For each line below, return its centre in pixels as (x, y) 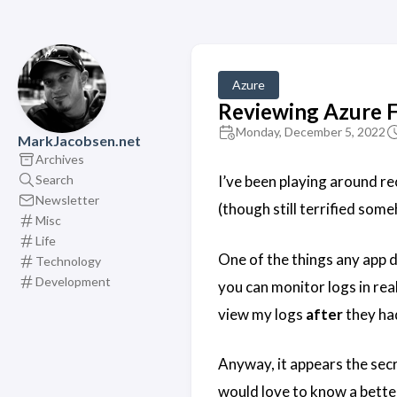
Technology (68, 261)
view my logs (261, 314)
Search (54, 179)
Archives (60, 159)
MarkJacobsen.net (79, 140)
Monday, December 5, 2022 (310, 132)
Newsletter (67, 199)
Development (73, 281)
